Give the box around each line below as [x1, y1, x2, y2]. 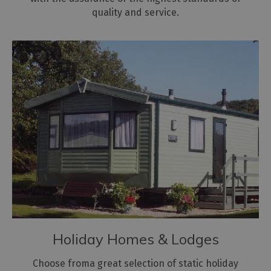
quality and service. [92, 6, 179, 18]
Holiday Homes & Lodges [52, 229, 219, 248]
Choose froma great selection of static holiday [33, 257, 238, 269]
